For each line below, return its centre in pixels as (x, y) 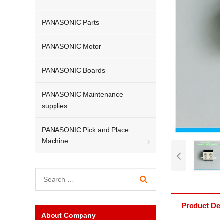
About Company (69, 215)
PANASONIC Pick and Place (85, 130)
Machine (55, 141)
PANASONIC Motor (71, 46)
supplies (55, 106)
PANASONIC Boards (73, 70)
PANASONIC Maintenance (82, 94)
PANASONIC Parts (70, 22)
